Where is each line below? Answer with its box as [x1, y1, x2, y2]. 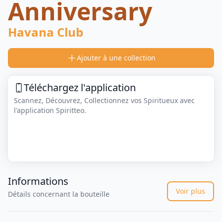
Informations [8, 174, 68, 188]
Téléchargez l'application [24, 81, 136, 94]
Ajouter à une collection [76, 53, 156, 62]
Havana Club [8, 24, 83, 40]
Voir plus [176, 186, 205, 196]
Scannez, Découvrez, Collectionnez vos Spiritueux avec [14, 96, 195, 105]
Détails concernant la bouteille [8, 189, 110, 199]
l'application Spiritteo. [14, 106, 86, 115]
